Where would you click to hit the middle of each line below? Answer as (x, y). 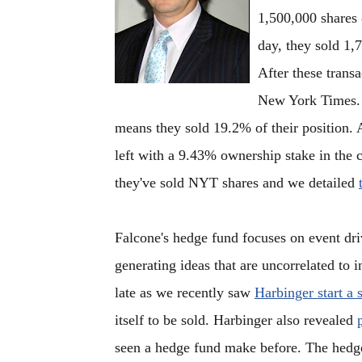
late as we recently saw (185, 293)
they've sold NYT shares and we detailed (237, 183)
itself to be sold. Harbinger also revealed (236, 320)
